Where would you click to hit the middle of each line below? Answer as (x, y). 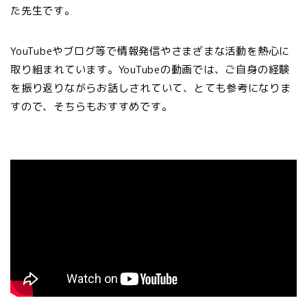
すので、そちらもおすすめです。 (91, 106)
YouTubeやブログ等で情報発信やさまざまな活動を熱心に (150, 51)
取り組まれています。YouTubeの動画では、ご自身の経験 (150, 69)
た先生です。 (43, 10)
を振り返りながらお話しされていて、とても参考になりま (151, 88)
